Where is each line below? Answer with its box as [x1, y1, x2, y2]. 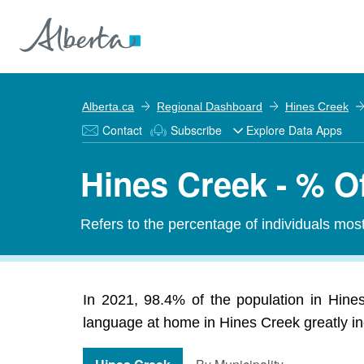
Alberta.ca [82, 100, 134, 113]
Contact [102, 122, 142, 138]
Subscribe [171, 122, 222, 138]
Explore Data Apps [246, 122, 342, 138]
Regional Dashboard [157, 100, 262, 113]
